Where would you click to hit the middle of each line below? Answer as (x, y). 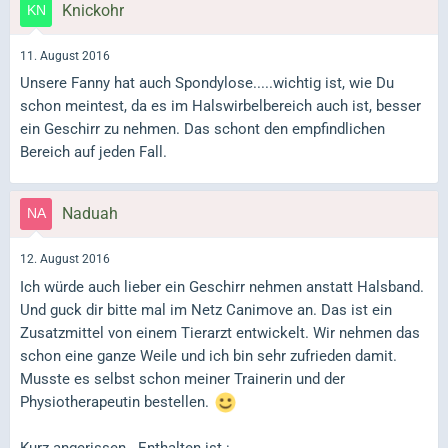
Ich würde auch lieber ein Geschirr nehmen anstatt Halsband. (222, 286)
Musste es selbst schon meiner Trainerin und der (182, 378)
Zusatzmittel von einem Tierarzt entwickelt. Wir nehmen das (220, 332)
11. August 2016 (65, 55)
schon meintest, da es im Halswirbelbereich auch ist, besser (220, 106)
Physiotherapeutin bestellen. (116, 401)
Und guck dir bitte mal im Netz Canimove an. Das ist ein (206, 309)
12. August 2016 (65, 259)
